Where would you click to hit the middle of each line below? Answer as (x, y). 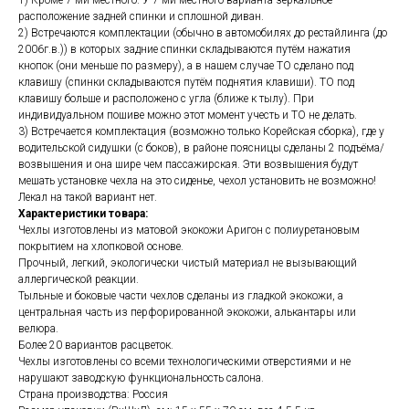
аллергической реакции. (79, 279)
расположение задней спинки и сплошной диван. (141, 16)
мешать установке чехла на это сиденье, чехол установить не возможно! (197, 181)
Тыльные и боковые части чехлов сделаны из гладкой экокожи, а (181, 296)
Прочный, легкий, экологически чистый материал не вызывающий (188, 263)
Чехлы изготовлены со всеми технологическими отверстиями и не (184, 362)
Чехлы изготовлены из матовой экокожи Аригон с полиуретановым (189, 230)
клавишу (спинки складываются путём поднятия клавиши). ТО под (186, 82)
